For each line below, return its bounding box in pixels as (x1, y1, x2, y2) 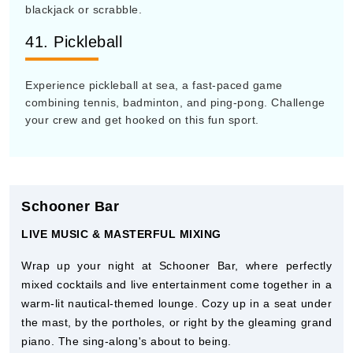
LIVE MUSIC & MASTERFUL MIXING (21, 228, 221, 240)
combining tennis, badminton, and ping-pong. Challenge (25, 96, 325, 109)
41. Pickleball (25, 33, 122, 50)
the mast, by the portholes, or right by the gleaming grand (21, 316, 332, 329)
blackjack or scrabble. (25, 3, 142, 16)
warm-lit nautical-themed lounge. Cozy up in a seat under (21, 297, 332, 310)
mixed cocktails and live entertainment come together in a (21, 278, 332, 291)
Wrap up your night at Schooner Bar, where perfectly (21, 259, 332, 272)
